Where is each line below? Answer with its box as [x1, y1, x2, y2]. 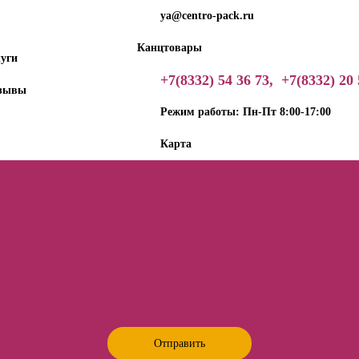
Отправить [154, 337, 205, 349]
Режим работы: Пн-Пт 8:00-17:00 [160, 106, 331, 118]
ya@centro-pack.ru [160, 10, 254, 22]
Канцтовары [137, 42, 202, 54]
